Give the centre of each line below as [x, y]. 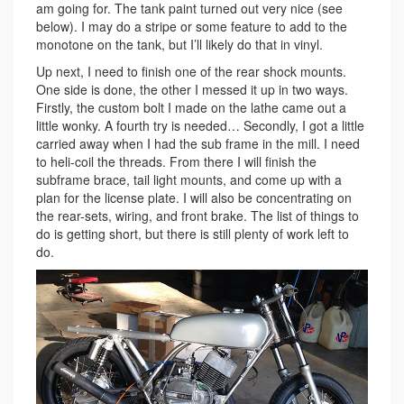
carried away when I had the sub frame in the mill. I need [198, 143]
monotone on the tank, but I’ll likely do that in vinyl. [179, 44]
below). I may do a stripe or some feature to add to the [192, 26]
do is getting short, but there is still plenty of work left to [193, 233]
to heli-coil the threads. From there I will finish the [176, 161]
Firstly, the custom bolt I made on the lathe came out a [191, 107]
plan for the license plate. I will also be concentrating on [194, 197]
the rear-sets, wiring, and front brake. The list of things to [197, 215]
